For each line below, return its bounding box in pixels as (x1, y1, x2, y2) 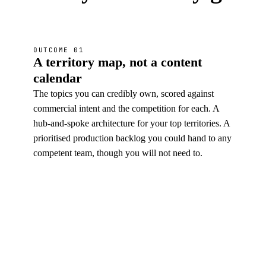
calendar (33, 71, 82, 85)
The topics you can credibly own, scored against (33, 88, 214, 99)
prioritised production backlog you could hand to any (33, 133, 232, 143)
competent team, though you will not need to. (33, 148, 202, 158)
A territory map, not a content (33, 55, 202, 69)
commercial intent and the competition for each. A (33, 103, 219, 113)
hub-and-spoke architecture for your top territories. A (33, 118, 230, 128)
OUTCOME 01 (33, 46, 84, 54)
